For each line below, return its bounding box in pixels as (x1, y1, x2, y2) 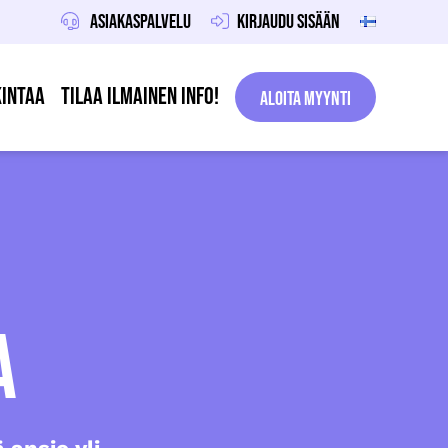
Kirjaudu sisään (237, 10, 340, 34)
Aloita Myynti (260, 87, 351, 112)
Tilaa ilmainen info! (61, 82, 219, 112)
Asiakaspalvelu (87, 10, 191, 34)
